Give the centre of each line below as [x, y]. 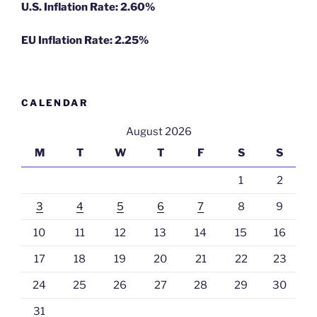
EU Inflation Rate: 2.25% [85, 40]
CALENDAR [55, 103]
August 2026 [158, 131]
